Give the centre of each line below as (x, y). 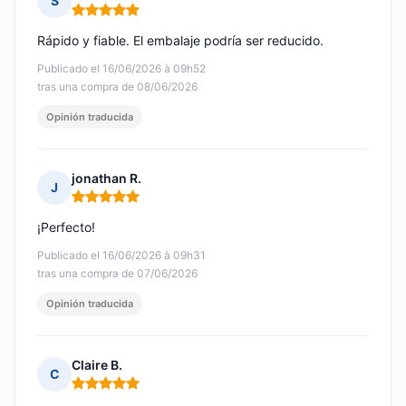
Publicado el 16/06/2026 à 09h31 (121, 256)
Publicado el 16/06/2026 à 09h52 (121, 69)
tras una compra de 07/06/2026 (117, 274)
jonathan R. (106, 179)
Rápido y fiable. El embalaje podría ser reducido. (180, 41)
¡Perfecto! (66, 227)
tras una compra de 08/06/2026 (117, 87)
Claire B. (97, 365)
